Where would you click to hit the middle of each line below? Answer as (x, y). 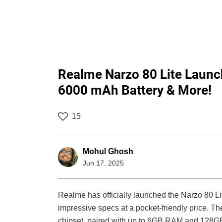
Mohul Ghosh (108, 152)
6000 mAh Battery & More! (135, 90)
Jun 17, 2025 (103, 163)
